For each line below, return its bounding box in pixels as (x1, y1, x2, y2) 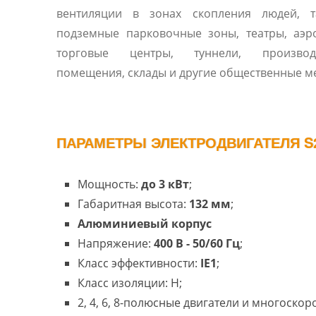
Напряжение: (78, 236, 154, 251)
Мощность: (78, 176, 141, 192)
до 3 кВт (141, 176, 189, 192)
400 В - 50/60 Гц (154, 236, 240, 251)
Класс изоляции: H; (78, 275, 182, 291)
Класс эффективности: (78, 255, 200, 271)
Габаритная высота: (78, 196, 189, 212)
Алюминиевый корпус (78, 216, 212, 231)
